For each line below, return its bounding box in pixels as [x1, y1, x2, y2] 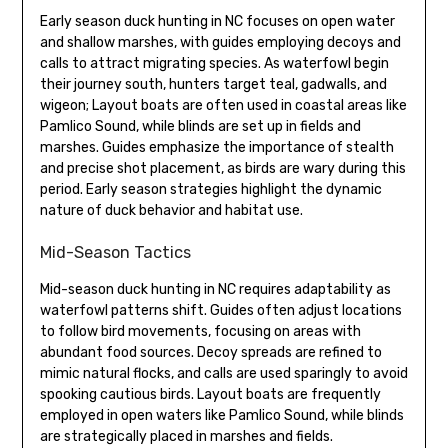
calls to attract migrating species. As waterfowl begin [39, 55, 389, 73]
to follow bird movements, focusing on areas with [39, 323, 361, 341]
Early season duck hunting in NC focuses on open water [39, 13, 395, 31]
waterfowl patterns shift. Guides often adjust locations [39, 302, 402, 320]
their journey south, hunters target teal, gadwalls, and [39, 76, 387, 94]
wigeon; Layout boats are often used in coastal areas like [39, 97, 407, 115]
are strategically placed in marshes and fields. [39, 428, 333, 446]
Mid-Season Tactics [39, 243, 191, 263]
